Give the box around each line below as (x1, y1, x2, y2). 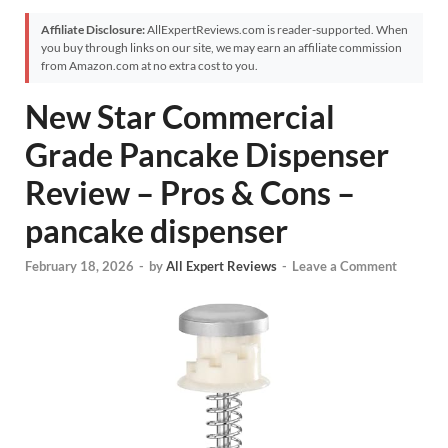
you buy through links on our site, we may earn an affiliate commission (41, 40, 402, 55)
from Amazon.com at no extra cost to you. (41, 58, 258, 73)
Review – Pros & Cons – (25, 173, 355, 212)
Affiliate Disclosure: (41, 22, 145, 37)
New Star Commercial (25, 97, 335, 136)
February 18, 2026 (25, 258, 134, 275)
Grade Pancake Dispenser (25, 135, 389, 174)
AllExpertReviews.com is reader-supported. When (145, 22, 408, 37)
